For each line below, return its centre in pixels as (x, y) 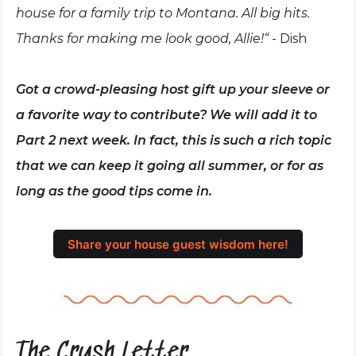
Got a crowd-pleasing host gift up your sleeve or (173, 89)
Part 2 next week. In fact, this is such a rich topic (174, 140)
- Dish (289, 39)
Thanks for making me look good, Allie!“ (144, 39)
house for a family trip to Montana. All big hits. (163, 13)
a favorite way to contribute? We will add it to (166, 115)
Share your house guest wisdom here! (178, 244)
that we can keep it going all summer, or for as (170, 166)
